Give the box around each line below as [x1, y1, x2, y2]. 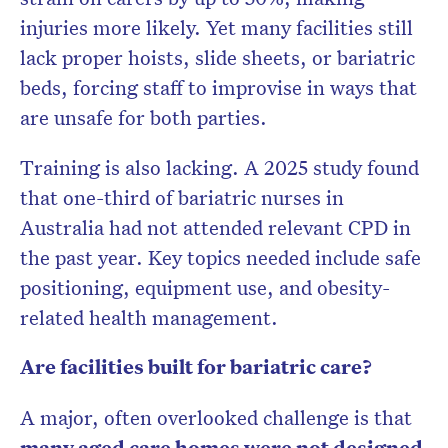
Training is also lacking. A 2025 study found [20, 154, 419, 181]
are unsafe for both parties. [20, 104, 267, 131]
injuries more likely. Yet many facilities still [20, 14, 413, 41]
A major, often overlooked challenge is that [20, 404, 412, 431]
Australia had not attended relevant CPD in [20, 214, 411, 241]
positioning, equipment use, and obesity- [20, 274, 390, 301]
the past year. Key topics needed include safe [20, 244, 421, 271]
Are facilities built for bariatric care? [20, 353, 372, 381]
